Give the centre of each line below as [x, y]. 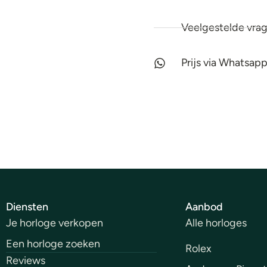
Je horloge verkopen [55, 223]
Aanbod [204, 207]
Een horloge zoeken [53, 244]
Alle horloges [216, 223]
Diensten [27, 207]
